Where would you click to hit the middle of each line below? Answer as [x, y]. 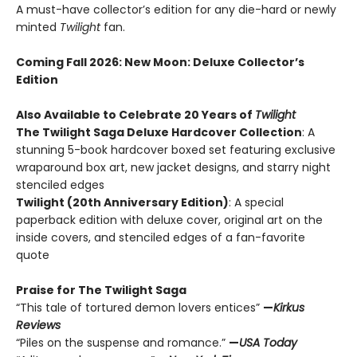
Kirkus [289, 308]
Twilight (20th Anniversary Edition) [122, 203]
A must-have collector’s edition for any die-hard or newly [176, 10]
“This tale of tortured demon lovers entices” [139, 308]
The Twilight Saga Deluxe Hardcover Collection [159, 133]
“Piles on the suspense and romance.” [122, 343]
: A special [256, 203]
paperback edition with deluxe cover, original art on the [169, 220]
